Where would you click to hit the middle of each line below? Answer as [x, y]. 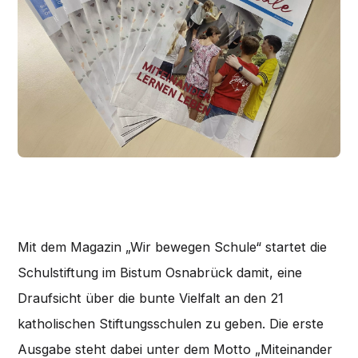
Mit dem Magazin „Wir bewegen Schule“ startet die [173, 247]
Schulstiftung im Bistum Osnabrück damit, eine [160, 272]
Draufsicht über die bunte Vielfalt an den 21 [151, 298]
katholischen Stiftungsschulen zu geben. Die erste [171, 323]
